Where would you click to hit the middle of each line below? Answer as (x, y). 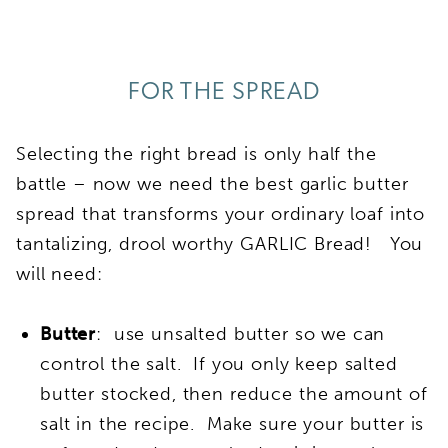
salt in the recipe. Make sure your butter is (232, 423)
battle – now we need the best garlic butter (212, 183)
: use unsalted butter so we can (241, 333)
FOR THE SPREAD (224, 92)
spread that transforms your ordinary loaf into (221, 213)
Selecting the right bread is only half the (196, 153)
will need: (59, 273)
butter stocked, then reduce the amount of (234, 393)
